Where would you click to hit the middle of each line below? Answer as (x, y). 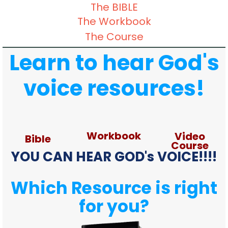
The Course (114, 36)
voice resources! (114, 88)
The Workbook (114, 21)
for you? (114, 206)
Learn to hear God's (114, 63)
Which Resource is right (114, 188)
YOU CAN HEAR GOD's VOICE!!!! (114, 156)
